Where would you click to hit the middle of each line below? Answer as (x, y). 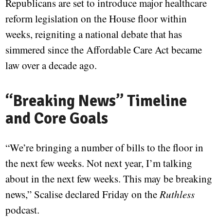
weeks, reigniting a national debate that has (94, 34)
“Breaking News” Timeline (96, 101)
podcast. (23, 210)
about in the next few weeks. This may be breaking (109, 179)
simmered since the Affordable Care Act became (104, 50)
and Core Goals (57, 119)
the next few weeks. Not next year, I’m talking (99, 163)
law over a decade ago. (51, 65)
